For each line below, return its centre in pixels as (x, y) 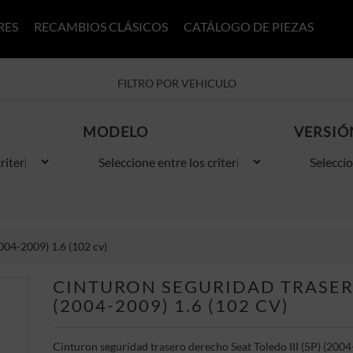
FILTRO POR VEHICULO (176, 83)
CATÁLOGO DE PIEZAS (249, 26)
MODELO (115, 132)
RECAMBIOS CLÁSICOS (101, 26)
